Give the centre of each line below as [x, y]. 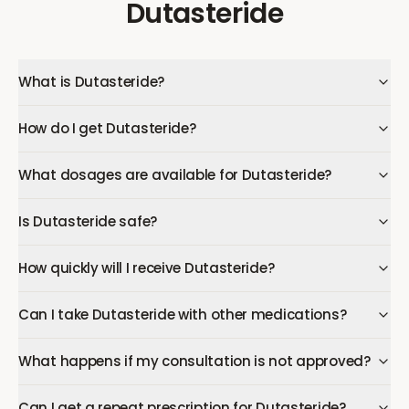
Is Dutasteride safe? [88, 221]
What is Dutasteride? [91, 82]
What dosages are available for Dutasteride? [175, 175]
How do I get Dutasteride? [107, 128]
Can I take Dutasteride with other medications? [183, 315]
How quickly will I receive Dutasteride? [147, 268]
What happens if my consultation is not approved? [194, 361]
